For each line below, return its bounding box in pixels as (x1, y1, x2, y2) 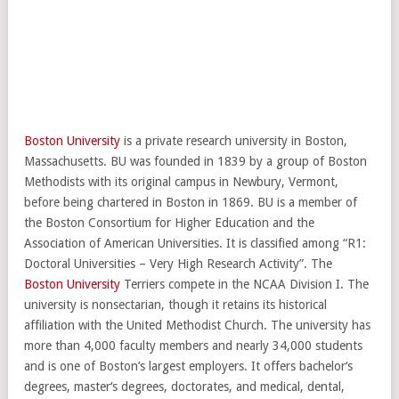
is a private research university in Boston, (120, 133, 347, 148)
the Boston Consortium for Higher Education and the (24, 215, 314, 230)
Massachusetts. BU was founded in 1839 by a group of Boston (24, 153, 367, 168)
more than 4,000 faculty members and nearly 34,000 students (24, 338, 362, 353)
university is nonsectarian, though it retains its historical (24, 297, 327, 312)
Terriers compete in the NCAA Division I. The (120, 276, 369, 291)
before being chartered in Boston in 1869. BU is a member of (24, 194, 357, 209)
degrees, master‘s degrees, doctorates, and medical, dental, (24, 379, 345, 394)
